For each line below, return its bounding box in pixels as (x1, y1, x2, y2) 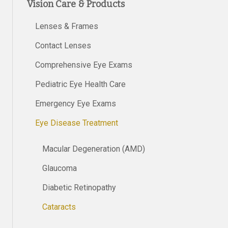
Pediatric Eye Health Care (35, 79, 126, 89)
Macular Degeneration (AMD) (42, 144, 145, 154)
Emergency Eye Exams (35, 98, 116, 108)
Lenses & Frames (35, 21, 98, 31)
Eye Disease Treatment (35, 118, 118, 128)
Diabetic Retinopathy (42, 182, 116, 192)
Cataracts (42, 202, 76, 212)
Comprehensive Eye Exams (35, 60, 132, 70)
